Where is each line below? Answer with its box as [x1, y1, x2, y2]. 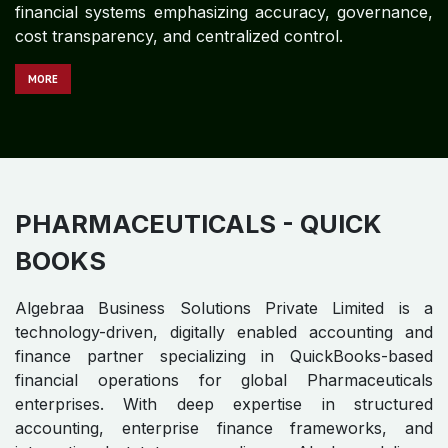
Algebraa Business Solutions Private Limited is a [15, 176, 433, 197]
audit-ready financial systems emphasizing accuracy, [15, 344, 433, 365]
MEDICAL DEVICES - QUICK [15, 87, 356, 118]
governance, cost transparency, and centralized [15, 368, 433, 389]
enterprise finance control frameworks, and [15, 296, 433, 317]
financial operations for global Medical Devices [15, 248, 433, 269]
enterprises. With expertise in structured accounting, [15, 272, 433, 293]
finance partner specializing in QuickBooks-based [15, 224, 433, 245]
